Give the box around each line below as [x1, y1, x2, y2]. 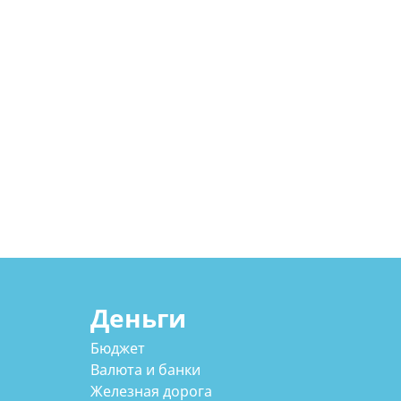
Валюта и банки [90, 360, 200, 380]
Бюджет [90, 338, 145, 359]
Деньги [90, 300, 186, 335]
